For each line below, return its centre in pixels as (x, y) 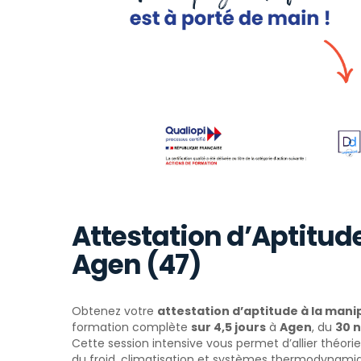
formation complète (131, 327)
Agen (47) (137, 264)
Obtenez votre (114, 311)
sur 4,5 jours (228, 327)
